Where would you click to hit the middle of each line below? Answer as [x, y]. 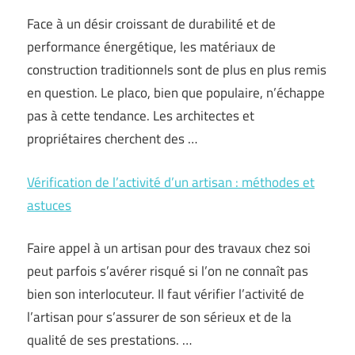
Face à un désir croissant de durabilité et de [151, 24]
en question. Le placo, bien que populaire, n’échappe [176, 93]
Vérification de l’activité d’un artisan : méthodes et [171, 182]
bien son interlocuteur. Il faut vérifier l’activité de [166, 294]
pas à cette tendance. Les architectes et [141, 116]
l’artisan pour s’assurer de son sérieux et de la [159, 317]
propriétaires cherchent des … [112, 139]
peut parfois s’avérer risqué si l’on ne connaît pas [168, 271]
